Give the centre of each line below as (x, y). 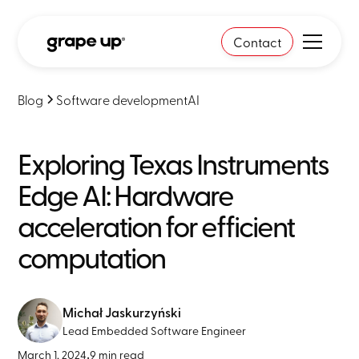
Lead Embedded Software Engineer (155, 330)
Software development (122, 99)
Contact (257, 42)
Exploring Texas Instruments (173, 163)
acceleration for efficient (156, 225)
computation (92, 256)
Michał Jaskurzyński (122, 312)
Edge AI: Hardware (126, 194)
